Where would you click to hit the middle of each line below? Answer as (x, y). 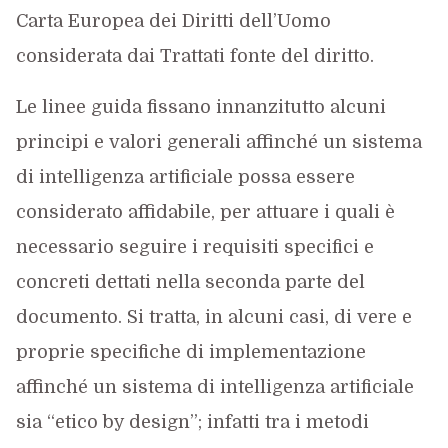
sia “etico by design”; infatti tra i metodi (192, 422)
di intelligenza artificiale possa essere (185, 177)
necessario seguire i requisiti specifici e (194, 247)
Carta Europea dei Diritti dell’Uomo (173, 21)
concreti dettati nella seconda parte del (190, 282)
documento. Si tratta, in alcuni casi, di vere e (213, 317)
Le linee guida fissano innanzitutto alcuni (200, 107)
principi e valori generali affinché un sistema (218, 142)
